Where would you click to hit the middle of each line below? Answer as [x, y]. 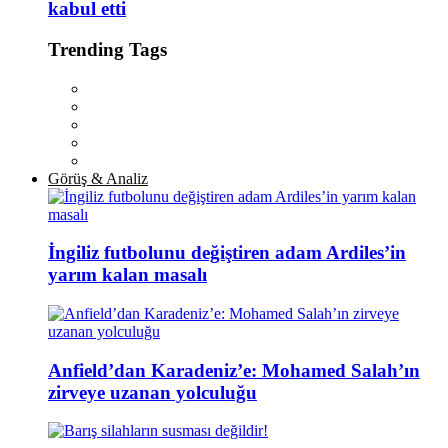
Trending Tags [107, 49]
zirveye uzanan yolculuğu [152, 392]
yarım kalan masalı [127, 275]
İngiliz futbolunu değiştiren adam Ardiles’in [227, 253]
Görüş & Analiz [98, 178]
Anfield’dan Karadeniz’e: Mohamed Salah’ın [234, 370]
